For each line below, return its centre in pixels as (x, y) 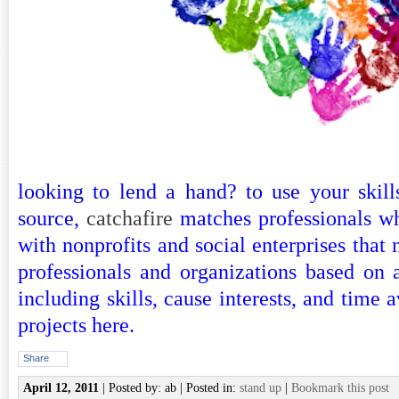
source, (49, 218)
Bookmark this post (340, 388)
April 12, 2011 (61, 388)
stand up (261, 388)
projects (55, 325)
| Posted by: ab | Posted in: (169, 388)
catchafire (126, 218)
